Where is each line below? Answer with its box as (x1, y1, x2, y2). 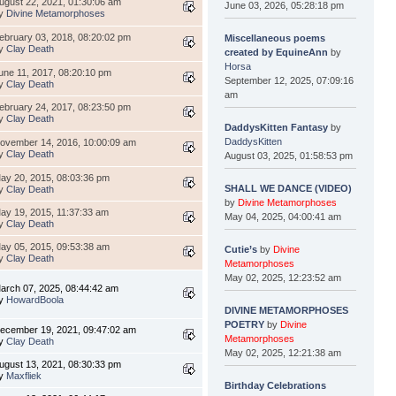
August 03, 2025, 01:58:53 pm (225, 149, 354, 161)
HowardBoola (6, 294, 64, 306)
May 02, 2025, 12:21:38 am (225, 346, 342, 358)
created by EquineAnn (225, 46, 329, 57)
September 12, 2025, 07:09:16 (225, 74, 354, 86)
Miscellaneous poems (225, 32, 326, 43)
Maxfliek (6, 370, 42, 382)
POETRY (225, 318, 268, 330)
